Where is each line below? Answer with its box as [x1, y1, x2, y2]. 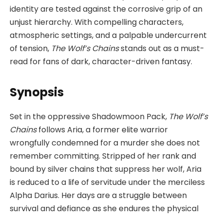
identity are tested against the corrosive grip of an [10, 3, 202, 15]
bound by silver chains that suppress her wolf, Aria [10, 163, 201, 175]
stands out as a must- [119, 42, 204, 54]
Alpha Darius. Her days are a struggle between [10, 190, 187, 201]
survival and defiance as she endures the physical [10, 203, 199, 215]
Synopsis [10, 84, 64, 101]
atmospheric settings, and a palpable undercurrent [10, 29, 207, 41]
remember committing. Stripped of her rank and [10, 150, 196, 162]
